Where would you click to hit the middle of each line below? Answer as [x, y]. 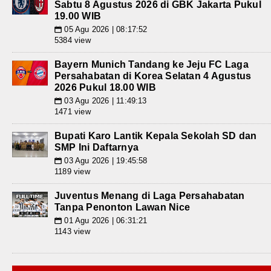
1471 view [73, 112]
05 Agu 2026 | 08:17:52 [105, 30]
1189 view [72, 172]
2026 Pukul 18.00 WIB [105, 88]
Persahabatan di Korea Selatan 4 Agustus [153, 76]
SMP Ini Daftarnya [97, 148]
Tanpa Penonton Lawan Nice [122, 207]
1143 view [72, 232]
